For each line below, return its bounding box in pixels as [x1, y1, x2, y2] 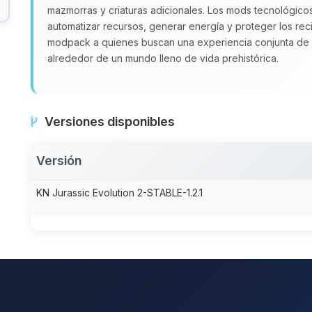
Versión [36, 153, 81, 168]
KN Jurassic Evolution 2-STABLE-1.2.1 [36, 187, 203, 198]
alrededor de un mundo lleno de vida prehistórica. [47, 52, 279, 64]
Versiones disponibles [45, 114, 175, 129]
